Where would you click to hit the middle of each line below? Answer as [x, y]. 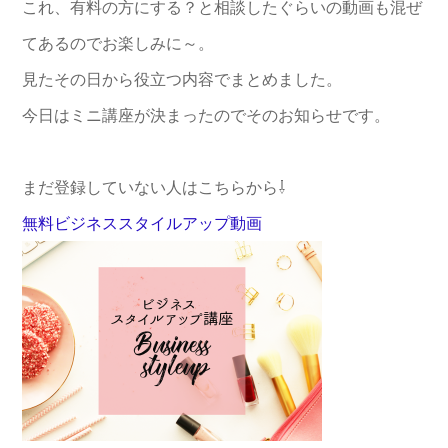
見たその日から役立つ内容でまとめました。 [182, 80]
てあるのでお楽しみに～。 [118, 44]
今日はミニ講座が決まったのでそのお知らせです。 [206, 116]
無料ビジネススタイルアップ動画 [142, 224]
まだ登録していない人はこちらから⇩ [154, 188]
